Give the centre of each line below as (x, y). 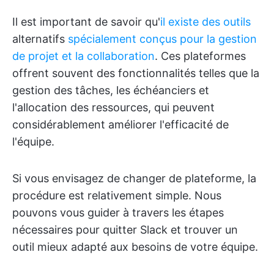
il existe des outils (206, 22)
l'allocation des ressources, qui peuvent (113, 107)
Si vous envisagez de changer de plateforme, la (134, 178)
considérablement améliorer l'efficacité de (120, 124)
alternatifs (40, 39)
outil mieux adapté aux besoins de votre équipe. (135, 247)
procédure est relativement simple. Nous (117, 195)
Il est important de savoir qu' (86, 22)
